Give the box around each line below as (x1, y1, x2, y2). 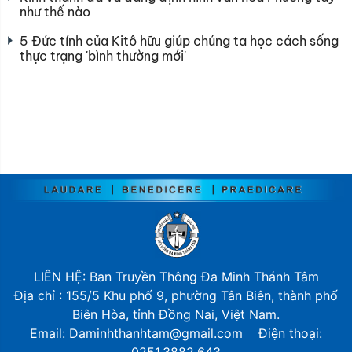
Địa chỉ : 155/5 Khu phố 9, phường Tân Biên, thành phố (14, 288, 338, 304)
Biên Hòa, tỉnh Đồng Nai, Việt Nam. (72, 306, 280, 323)
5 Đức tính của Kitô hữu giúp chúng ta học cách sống (20, 32, 339, 49)
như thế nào (20, 3, 90, 20)
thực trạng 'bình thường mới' (20, 47, 186, 64)
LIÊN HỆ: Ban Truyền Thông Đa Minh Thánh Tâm (33, 269, 319, 285)
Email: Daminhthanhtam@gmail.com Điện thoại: (30, 325, 322, 342)
